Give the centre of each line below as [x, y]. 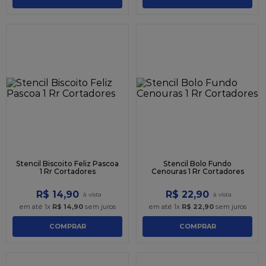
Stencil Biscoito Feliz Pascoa [67, 163]
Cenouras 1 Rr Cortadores [197, 171]
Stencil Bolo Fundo [197, 163]
